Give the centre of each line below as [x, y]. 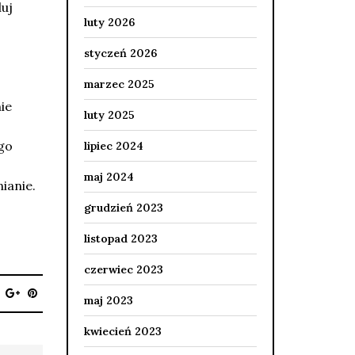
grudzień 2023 [123, 208]
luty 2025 [109, 115]
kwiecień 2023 [122, 331]
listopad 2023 [120, 239]
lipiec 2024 [113, 146]
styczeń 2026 [120, 53]
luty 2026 [109, 22]
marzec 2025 [119, 84]
